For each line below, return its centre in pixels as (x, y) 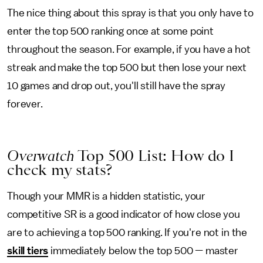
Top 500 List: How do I (156, 155)
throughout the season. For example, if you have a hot (129, 49)
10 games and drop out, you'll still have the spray (116, 85)
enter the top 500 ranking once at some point (110, 31)
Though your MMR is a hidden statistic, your (107, 196)
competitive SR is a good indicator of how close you (124, 214)
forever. (25, 104)
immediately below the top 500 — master (144, 250)
